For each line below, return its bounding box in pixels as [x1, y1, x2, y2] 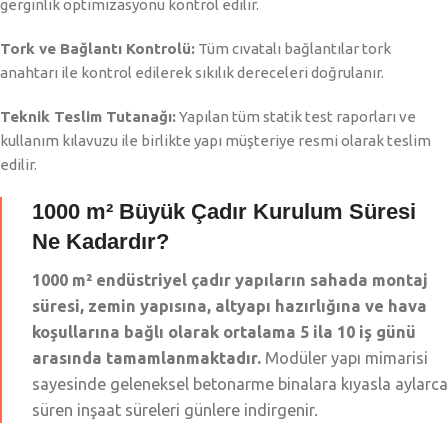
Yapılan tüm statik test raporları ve [176, 108, 416, 126]
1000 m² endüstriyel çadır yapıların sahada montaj [32, 271, 428, 290]
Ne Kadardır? [32, 229, 169, 255]
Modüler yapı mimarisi [261, 349, 428, 368]
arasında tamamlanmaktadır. [32, 349, 261, 368]
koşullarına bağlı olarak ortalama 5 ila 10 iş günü [32, 323, 416, 342]
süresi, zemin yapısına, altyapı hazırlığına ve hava [32, 297, 427, 316]
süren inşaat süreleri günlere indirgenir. [32, 401, 318, 420]
